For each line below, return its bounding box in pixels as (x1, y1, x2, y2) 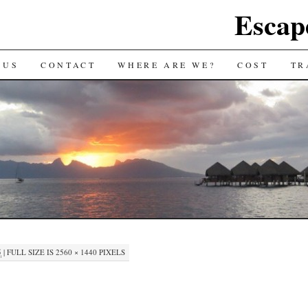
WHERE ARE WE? (118, 59, 216, 70)
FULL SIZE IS (5, 247, 56, 257)
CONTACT (41, 59, 96, 70)
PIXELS (97, 247, 125, 257)
